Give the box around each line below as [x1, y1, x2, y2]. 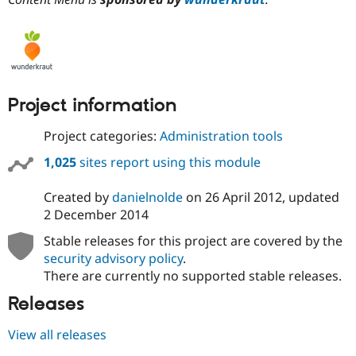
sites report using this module [75, 153, 261, 172]
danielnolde [111, 188, 183, 206]
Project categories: [43, 127, 160, 145]
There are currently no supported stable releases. [43, 266, 342, 284]
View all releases [8, 326, 106, 344]
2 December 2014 [43, 205, 149, 223]
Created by [43, 188, 112, 206]
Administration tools [159, 127, 283, 145]
